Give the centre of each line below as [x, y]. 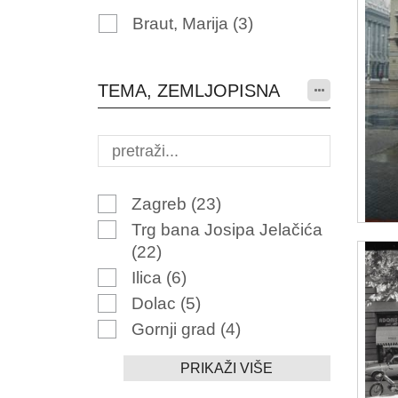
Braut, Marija [182, 24]
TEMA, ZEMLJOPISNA [188, 91]
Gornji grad [175, 329]
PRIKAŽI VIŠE [227, 368]
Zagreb [161, 204]
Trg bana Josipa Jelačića [227, 230]
